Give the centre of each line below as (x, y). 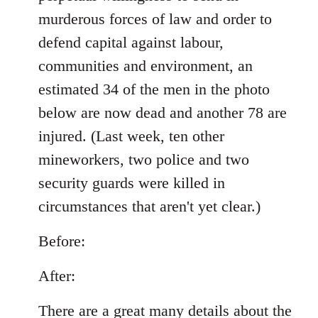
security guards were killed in (132, 182)
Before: (62, 241)
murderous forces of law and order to (155, 18)
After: (57, 275)
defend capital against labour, (131, 42)
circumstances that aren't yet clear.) (149, 206)
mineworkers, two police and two (144, 159)
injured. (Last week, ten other (131, 136)
